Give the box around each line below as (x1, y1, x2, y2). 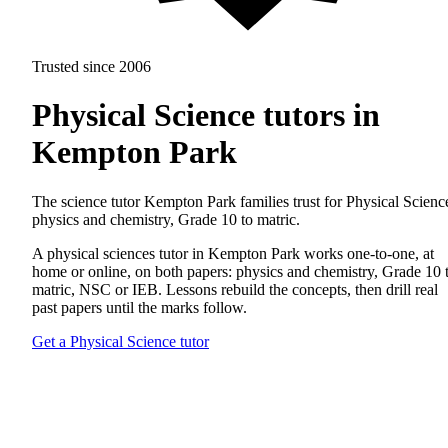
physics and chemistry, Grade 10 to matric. (32, 210, 300, 228)
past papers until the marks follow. (32, 298, 247, 316)
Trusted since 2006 (32, 58, 151, 75)
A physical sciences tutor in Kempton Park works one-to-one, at (32, 244, 434, 262)
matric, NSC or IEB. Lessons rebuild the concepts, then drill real (32, 280, 438, 298)
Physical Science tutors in (32, 97, 380, 134)
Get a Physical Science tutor (32, 332, 209, 350)
